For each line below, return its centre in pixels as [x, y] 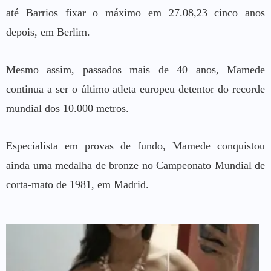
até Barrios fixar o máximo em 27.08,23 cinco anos [135, 12]
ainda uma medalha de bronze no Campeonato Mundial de [135, 165]
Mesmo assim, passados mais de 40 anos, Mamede [135, 69]
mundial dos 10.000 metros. [67, 108]
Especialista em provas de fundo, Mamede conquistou [135, 145]
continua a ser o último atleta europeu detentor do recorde [135, 89]
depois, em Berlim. [48, 32]
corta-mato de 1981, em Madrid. [77, 184]
